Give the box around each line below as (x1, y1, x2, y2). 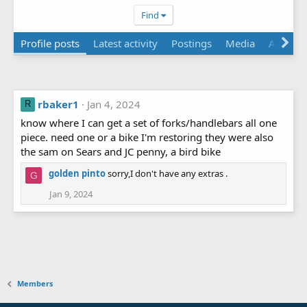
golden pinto (49, 167, 106, 180)
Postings (171, 36, 212, 50)
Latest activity (93, 36, 158, 50)
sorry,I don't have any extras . (108, 167, 228, 180)
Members (17, 278, 53, 288)
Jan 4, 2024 (87, 97, 140, 111)
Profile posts (21, 36, 79, 50)
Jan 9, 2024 (49, 187, 93, 200)
